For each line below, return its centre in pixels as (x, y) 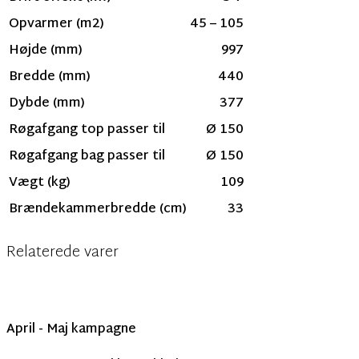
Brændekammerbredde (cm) (98, 210)
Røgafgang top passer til (87, 131)
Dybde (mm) (47, 104)
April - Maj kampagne (71, 329)
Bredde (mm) (50, 78)
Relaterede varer (63, 252)
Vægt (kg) (40, 184)
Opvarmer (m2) (56, 25)
